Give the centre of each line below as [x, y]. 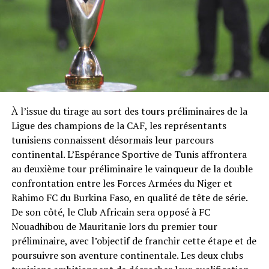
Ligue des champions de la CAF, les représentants [119, 125]
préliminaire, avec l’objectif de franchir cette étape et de [134, 240]
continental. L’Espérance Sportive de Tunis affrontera [129, 154]
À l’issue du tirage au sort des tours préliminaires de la [129, 111]
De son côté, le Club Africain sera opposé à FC [110, 212]
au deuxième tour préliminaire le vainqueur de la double [132, 168]
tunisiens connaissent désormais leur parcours [112, 140]
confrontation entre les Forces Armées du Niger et [122, 183]
